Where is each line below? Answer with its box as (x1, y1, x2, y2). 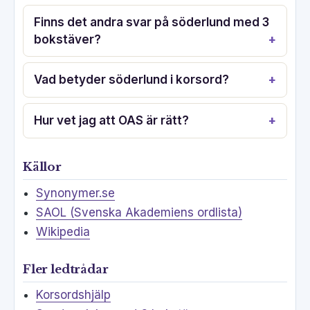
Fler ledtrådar (23, 262, 109, 277)
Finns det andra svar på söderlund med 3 (34, 15, 270, 29)
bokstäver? (34, 32, 102, 46)
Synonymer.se (35, 185, 115, 200)
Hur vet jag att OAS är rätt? (34, 113, 190, 128)
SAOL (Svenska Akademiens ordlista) (35, 205, 242, 219)
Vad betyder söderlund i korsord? (34, 73, 230, 87)
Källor (23, 159, 62, 174)
